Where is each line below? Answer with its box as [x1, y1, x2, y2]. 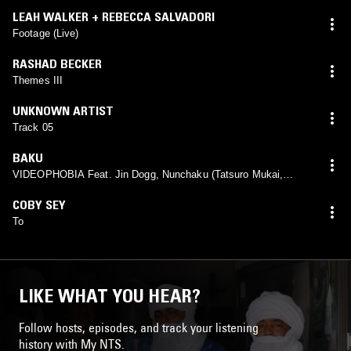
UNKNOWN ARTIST [13, 102, 114, 118]
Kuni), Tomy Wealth [13, 182, 103, 194]
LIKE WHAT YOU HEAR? [19, 284, 201, 307]
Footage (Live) [13, 27, 79, 39]
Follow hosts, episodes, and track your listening [19, 319, 259, 335]
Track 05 [13, 121, 53, 133]
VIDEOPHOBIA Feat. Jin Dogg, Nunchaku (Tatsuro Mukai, [13, 168, 284, 180]
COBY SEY [13, 196, 66, 212]
